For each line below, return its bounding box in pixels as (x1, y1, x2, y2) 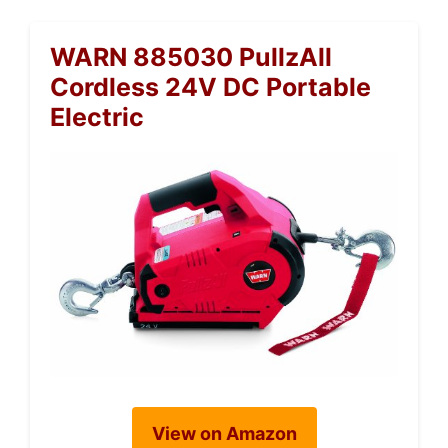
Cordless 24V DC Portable (50, 72, 371, 103)
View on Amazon (151, 423, 297, 445)
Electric (50, 102, 144, 133)
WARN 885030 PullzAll (50, 42, 332, 73)
